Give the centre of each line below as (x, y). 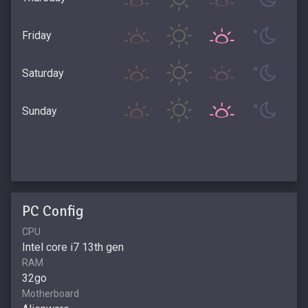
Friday (37, 35)
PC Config (53, 211)
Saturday (43, 73)
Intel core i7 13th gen (73, 247)
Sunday (40, 111)
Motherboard (51, 294)
